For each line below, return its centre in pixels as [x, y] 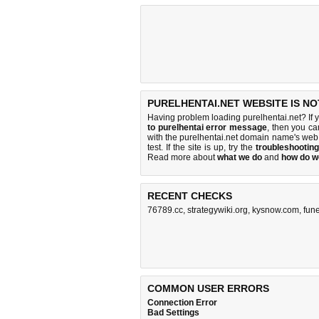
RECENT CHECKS [190, 196]
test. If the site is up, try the [202, 147]
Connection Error [182, 303]
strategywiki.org [218, 210]
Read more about [182, 157]
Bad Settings [173, 313]
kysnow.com [276, 210]
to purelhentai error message [207, 127]
